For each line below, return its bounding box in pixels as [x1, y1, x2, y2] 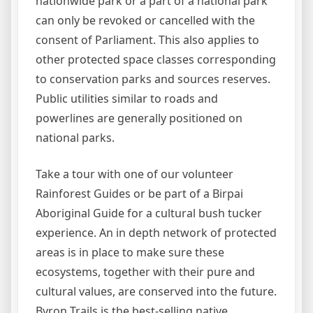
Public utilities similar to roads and [36, 90, 218, 106]
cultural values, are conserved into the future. [36, 283, 277, 299]
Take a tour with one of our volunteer [36, 166, 233, 182]
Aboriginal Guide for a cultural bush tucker [36, 205, 262, 221]
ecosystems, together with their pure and [36, 263, 255, 279]
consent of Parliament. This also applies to [36, 31, 259, 48]
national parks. [36, 129, 115, 145]
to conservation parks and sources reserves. [36, 71, 270, 87]
